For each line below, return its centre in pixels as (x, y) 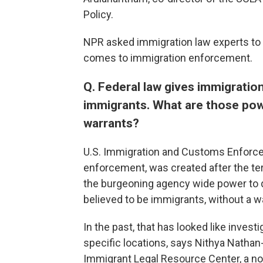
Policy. (98, 14)
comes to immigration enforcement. (168, 58)
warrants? (111, 123)
